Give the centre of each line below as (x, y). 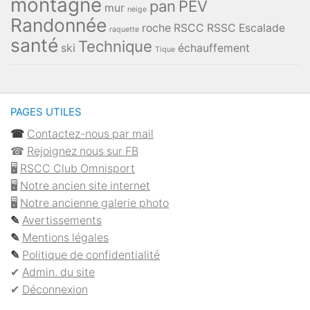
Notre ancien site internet (85, 186)
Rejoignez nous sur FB (83, 152)
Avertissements (62, 221)
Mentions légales (65, 238)
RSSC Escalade (246, 28)
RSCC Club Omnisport (77, 169)
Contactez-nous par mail (90, 134)
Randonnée (58, 25)
